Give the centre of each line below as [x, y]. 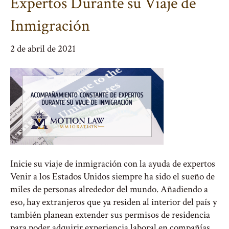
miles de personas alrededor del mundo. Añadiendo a [109, 189]
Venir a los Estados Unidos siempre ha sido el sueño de [112, 177]
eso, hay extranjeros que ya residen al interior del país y [113, 202]
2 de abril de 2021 [43, 49]
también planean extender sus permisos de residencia [110, 215]
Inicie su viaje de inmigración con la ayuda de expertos [113, 164]
